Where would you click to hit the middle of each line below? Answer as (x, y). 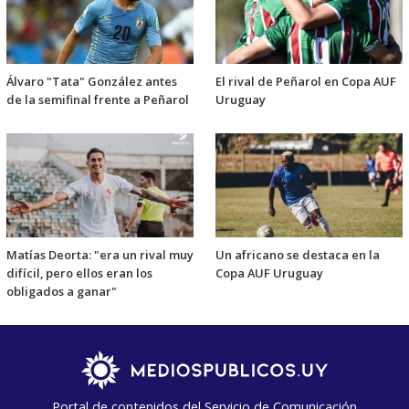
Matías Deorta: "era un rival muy (100, 255)
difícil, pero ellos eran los (79, 273)
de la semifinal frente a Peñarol (98, 100)
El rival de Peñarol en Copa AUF (306, 82)
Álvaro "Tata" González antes (92, 82)
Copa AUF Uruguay (269, 273)
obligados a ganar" (62, 292)
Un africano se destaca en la (298, 255)
